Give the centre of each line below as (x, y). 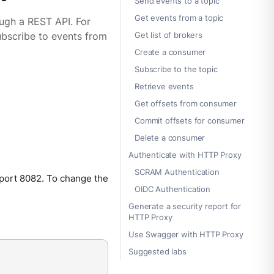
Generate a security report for (185, 206)
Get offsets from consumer (186, 104)
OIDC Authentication (172, 189)
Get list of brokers (168, 35)
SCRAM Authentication (177, 172)
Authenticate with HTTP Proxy (185, 155)
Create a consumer (170, 52)
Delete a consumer (170, 138)
